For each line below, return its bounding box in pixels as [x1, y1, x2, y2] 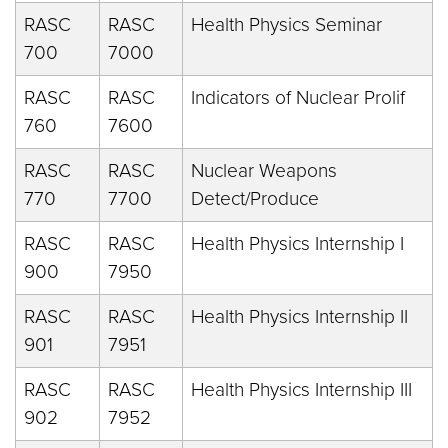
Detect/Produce [191, 187, 319, 210]
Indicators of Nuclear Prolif [191, 86, 405, 109]
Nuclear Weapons [191, 159, 337, 182]
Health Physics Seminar [191, 13, 382, 36]
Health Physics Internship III [191, 378, 412, 401]
